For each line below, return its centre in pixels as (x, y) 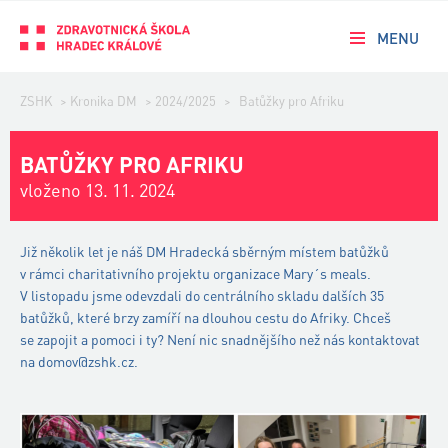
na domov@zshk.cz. (80, 361)
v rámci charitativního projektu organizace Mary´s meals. (195, 273)
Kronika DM (103, 101)
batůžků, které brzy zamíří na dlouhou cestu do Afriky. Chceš (205, 317)
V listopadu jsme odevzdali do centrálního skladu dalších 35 (202, 295)
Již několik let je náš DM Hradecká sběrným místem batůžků (204, 251)
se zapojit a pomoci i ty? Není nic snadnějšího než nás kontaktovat (220, 339)
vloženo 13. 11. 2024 (97, 190)
